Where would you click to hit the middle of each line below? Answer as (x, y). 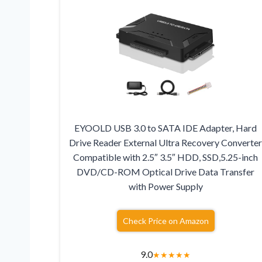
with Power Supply (166, 187)
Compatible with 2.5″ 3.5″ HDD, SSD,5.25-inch (166, 157)
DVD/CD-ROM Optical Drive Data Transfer (166, 172)
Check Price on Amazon (166, 221)
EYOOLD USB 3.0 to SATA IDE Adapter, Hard (166, 128)
